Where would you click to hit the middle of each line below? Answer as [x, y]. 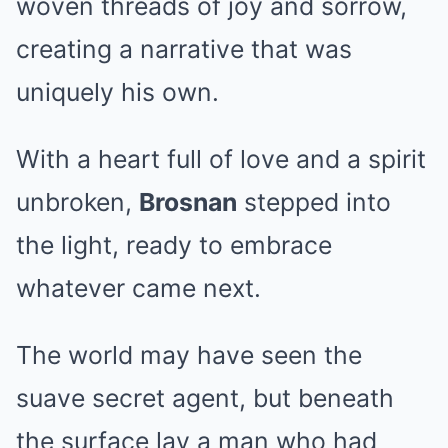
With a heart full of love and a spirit [221, 159]
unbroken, [77, 202]
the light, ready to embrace [174, 245]
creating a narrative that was [184, 49]
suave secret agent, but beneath [205, 398]
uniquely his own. [117, 92]
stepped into [314, 202]
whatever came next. [138, 288]
